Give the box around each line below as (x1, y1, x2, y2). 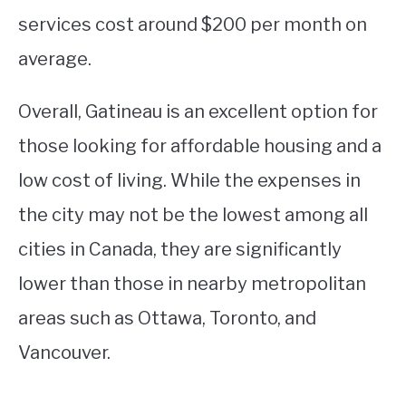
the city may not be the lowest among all (18, 203, 368, 226)
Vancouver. (18, 341, 111, 363)
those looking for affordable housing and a (18, 134, 382, 157)
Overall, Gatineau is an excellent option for (18, 100, 378, 122)
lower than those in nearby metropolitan (18, 272, 366, 295)
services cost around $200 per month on (18, 13, 367, 35)
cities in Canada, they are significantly (18, 237, 342, 260)
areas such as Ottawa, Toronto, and (18, 306, 316, 329)
